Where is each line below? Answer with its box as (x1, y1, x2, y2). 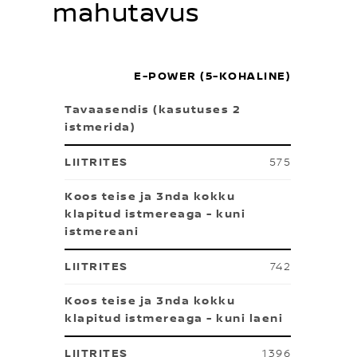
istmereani (65, 225, 139, 239)
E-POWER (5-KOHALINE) (134, 69, 291, 84)
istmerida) (65, 120, 135, 135)
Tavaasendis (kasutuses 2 (65, 103, 241, 117)
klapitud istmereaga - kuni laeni (65, 312, 283, 326)
